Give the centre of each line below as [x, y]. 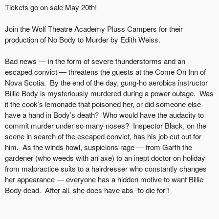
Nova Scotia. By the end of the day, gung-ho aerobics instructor [106, 82]
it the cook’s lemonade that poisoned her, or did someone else [103, 104]
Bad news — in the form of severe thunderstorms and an [95, 61]
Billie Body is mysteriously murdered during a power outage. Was [109, 93]
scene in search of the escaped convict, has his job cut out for [103, 136]
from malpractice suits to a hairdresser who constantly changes [106, 168]
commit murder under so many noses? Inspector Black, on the [106, 125]
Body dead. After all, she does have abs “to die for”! [89, 190]
